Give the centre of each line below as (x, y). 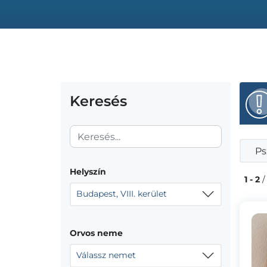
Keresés (98, 101)
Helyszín (88, 172)
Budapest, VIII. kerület (122, 194)
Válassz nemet (106, 255)
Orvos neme (96, 233)
